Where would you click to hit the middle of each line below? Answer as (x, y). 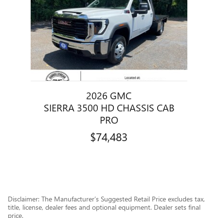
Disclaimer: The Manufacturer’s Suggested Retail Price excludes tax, (106, 199)
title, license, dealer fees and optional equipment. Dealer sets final (104, 207)
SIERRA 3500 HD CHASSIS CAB (109, 107)
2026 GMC (109, 95)
